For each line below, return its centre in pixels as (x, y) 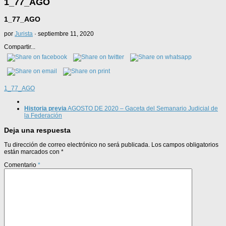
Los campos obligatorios (185, 145)
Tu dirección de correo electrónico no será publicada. (77, 145)
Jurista (24, 34)
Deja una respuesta (37, 130)
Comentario (21, 165)
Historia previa (45, 108)
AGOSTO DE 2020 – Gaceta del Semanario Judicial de (143, 108)
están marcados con (33, 152)
